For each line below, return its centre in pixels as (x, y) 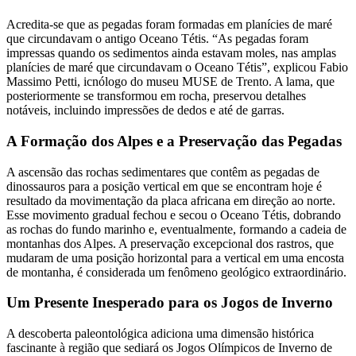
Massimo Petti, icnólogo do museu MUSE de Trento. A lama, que (170, 82)
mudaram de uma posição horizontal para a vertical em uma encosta (175, 257)
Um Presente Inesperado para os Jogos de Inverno (170, 303)
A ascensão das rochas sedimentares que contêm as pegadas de (163, 172)
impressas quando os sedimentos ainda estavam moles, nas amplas (171, 53)
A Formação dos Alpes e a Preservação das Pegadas (174, 141)
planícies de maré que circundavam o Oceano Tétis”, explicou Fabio (177, 68)
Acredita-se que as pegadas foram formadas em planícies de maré (169, 25)
